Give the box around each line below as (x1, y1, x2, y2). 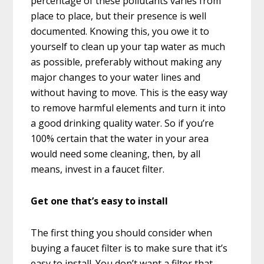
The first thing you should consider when (31, 226, 213, 240)
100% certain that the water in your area (31, 132, 209, 146)
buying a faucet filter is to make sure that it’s (31, 242, 228, 255)
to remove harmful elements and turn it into (31, 101, 226, 115)
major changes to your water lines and (31, 71, 201, 84)
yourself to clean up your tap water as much (31, 40, 226, 54)
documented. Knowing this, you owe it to (31, 25, 210, 38)
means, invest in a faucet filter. (31, 163, 165, 176)
